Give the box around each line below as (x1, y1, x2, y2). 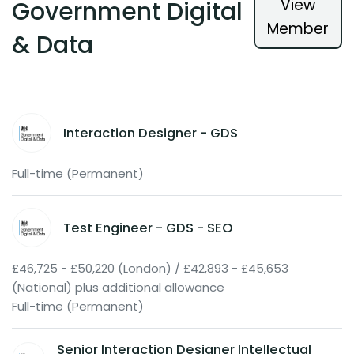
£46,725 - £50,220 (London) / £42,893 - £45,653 (12, 260, 288, 277)
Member (267, 18, 329, 40)
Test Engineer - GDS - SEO (63, 218, 233, 237)
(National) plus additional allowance (12, 279, 224, 296)
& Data (12, 28, 93, 62)
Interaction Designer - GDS (63, 123, 238, 142)
